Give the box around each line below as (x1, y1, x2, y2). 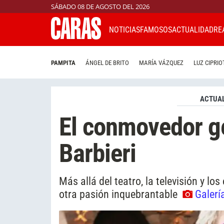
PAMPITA (51, 59, 75, 67)
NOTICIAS (109, 24, 140, 34)
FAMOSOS (140, 24, 172, 34)
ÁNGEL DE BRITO (85, 59, 129, 67)
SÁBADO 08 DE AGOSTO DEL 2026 (51, 2, 149, 11)
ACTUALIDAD (172, 24, 213, 34)
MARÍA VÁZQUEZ (139, 59, 183, 67)
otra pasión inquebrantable (59, 187, 180, 200)
